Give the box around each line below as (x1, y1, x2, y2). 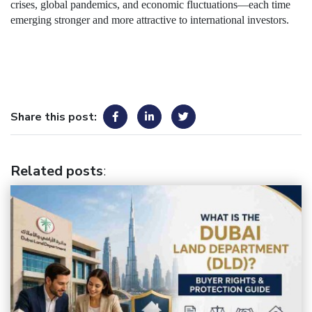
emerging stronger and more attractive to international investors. (10, 14, 289, 26)
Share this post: (10, 109, 97, 125)
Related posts (10, 162, 103, 181)
